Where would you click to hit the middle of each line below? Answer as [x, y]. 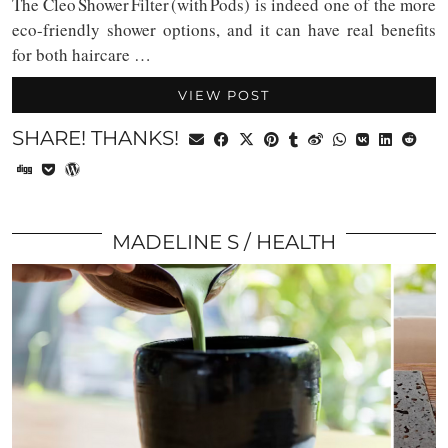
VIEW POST [224, 95]
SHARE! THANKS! [98, 138]
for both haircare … [81, 55]
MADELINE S [175, 242]
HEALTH [296, 242]
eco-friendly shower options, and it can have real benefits [224, 30]
